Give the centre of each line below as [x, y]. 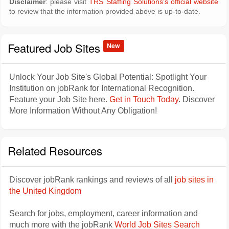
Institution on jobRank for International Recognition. [102, 88]
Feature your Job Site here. [59, 99]
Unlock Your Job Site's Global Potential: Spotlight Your [108, 77]
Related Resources [55, 151]
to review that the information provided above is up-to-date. [105, 12]
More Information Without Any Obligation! [83, 111]
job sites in [194, 180]
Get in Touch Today [144, 99]
